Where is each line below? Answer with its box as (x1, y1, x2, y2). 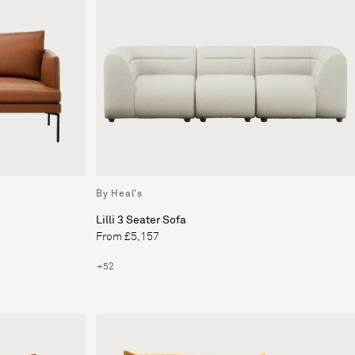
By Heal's (96, 189, 143, 200)
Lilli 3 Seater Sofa (96, 215, 186, 227)
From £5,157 (96, 231, 159, 243)
